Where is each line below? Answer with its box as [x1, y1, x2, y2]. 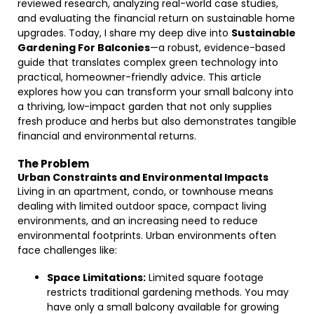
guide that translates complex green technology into [18, 55, 278, 69]
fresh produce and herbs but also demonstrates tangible [18, 114, 296, 128]
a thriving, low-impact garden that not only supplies [18, 100, 272, 114]
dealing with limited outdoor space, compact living [18, 199, 266, 213]
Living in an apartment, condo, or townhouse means [18, 184, 273, 198]
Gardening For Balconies [18, 41, 150, 55]
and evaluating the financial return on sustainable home [18, 11, 295, 25]
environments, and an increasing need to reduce [18, 214, 258, 228]
